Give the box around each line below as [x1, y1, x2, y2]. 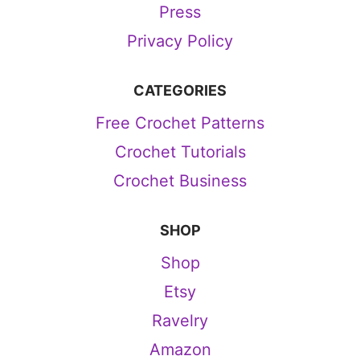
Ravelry [152, 311, 208, 331]
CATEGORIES [133, 82, 227, 100]
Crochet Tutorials [114, 142, 246, 162]
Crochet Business [113, 171, 247, 191]
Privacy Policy [127, 31, 233, 51]
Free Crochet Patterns [96, 113, 264, 133]
